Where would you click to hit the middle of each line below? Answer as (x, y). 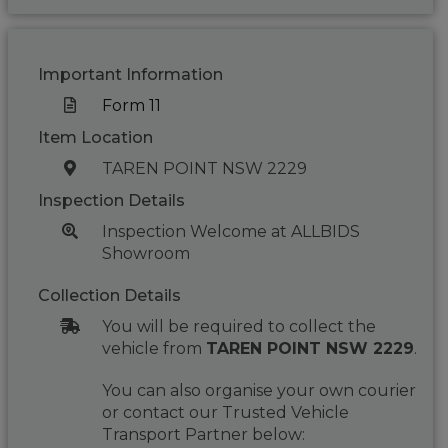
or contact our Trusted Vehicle (225, 412)
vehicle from (153, 348)
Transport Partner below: (203, 434)
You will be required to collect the (238, 326)
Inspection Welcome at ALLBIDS (230, 231)
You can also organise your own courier (258, 390)
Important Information (131, 74)
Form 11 (131, 105)
